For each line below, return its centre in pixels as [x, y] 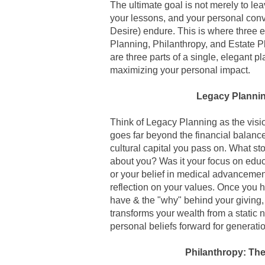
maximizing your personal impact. [180, 70]
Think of [128, 122]
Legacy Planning [182, 122]
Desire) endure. [144, 31]
